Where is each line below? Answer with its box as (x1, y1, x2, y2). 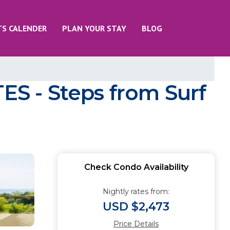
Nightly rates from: (103, 187, 169, 196)
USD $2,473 (103, 200, 169, 214)
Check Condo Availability (84, 162, 188, 172)
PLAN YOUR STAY (62, 23, 126, 33)
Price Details (113, 219, 159, 228)
